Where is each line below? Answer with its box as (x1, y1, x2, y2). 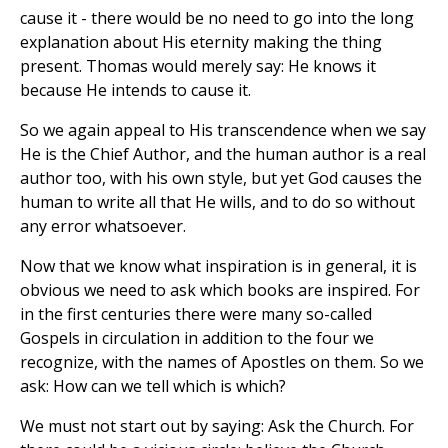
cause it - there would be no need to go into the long (20, 6, 414, 29)
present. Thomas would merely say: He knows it (20, 54, 376, 77)
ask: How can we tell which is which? (20, 374, 286, 397)
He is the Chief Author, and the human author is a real (20, 142, 426, 165)
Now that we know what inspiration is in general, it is (20, 254, 417, 277)
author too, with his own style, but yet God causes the (20, 166, 422, 189)
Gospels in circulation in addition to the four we (20, 326, 374, 349)
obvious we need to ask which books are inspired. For (20, 278, 420, 301)
